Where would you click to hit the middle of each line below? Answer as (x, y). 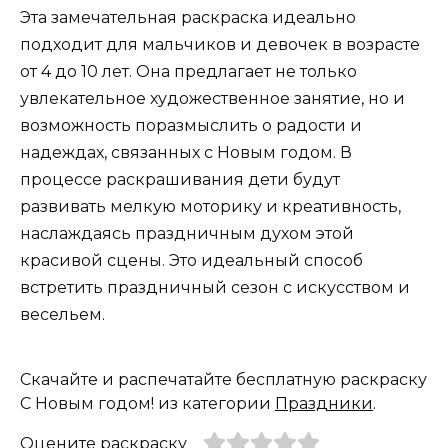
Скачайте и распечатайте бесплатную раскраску (223, 379)
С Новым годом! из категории (147, 403)
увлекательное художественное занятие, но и (212, 98)
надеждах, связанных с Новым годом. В (186, 152)
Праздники (324, 403)
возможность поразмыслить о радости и (191, 125)
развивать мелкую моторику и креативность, (210, 206)
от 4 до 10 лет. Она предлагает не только (188, 71)
